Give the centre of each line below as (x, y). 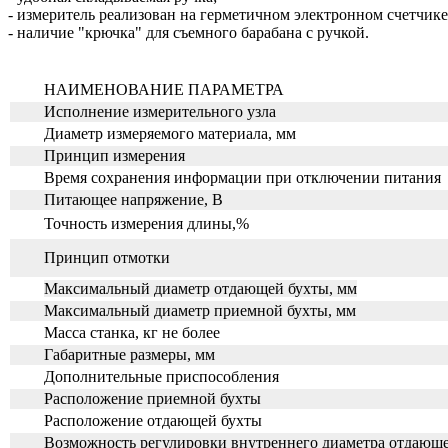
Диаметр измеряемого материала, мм (168, 133)
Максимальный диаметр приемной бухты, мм (198, 310)
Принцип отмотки (105, 257)
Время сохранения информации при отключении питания (240, 177)
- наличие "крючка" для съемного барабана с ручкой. (190, 32)
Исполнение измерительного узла (158, 111)
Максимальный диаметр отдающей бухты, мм (200, 288)
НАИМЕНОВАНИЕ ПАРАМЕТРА (164, 89)
